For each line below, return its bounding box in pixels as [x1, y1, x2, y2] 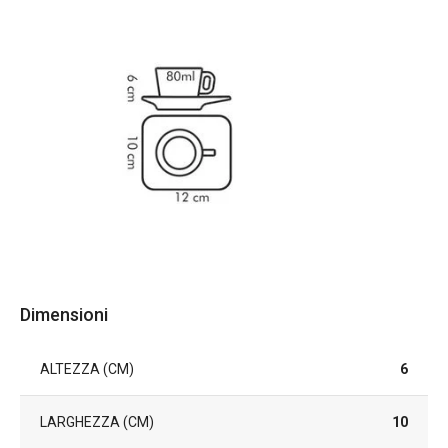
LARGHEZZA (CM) [40, 414, 154, 430]
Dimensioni [20, 304, 108, 325]
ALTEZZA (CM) [40, 361, 134, 377]
